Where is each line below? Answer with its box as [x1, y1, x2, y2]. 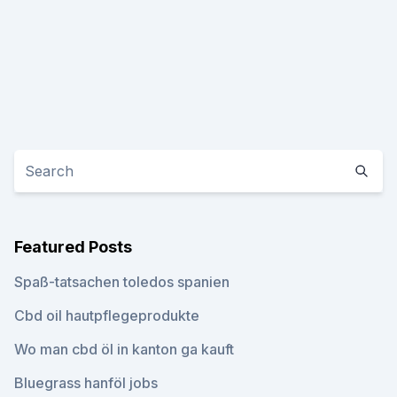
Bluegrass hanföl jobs [14, 374, 158, 392]
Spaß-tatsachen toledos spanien [14, 273, 230, 291]
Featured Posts [14, 237, 132, 256]
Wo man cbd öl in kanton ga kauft [14, 340, 234, 358]
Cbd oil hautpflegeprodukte [14, 307, 199, 324]
